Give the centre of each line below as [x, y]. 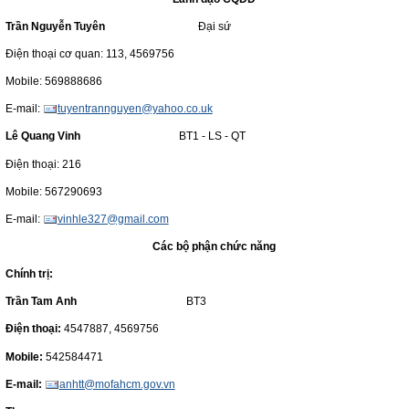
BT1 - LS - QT [165, 136]
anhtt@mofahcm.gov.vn [117, 384]
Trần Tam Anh [94, 302]
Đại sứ [173, 26]
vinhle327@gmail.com [113, 219]
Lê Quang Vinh [45, 136]
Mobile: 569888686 [53, 82]
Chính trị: [29, 274]
